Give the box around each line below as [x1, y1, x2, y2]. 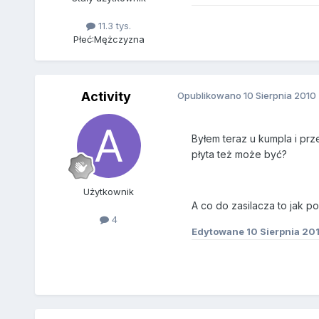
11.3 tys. [95, 20, 132, 32]
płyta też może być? [191, 148, 287, 161]
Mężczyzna [93, 33, 145, 46]
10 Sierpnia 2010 [243, 90, 316, 102]
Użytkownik [83, 186, 135, 198]
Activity [80, 89, 131, 105]
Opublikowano [177, 90, 244, 102]
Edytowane [191, 226, 246, 238]
